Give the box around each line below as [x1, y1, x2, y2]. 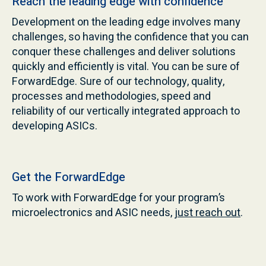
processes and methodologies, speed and [12, 88, 211, 104]
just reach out [175, 204, 240, 221]
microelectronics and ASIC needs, [12, 204, 175, 221]
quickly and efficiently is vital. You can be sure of [12, 58, 240, 75]
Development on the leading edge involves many [12, 14, 240, 30]
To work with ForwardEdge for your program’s [12, 189, 225, 206]
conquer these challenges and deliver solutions [12, 43, 236, 60]
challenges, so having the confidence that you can [12, 28, 249, 45]
